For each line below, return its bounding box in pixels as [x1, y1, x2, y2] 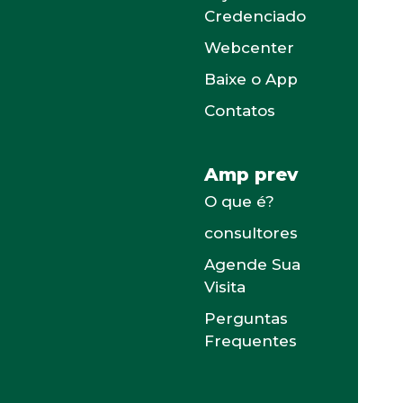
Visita [204, 278, 246, 296]
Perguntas [204, 309, 289, 327]
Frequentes [204, 332, 298, 350]
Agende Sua [204, 255, 301, 273]
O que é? [204, 193, 275, 210]
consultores [204, 224, 299, 242]
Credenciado [204, 7, 307, 25]
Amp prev [204, 164, 299, 185]
